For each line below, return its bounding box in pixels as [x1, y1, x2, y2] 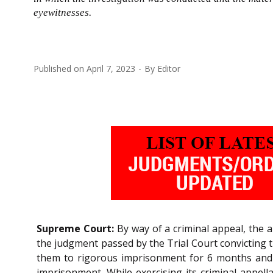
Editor [157, 62, 180, 74]
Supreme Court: [37, 221, 114, 235]
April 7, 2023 [87, 62, 135, 74]
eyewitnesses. [34, 6, 91, 18]
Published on [34, 62, 87, 74]
